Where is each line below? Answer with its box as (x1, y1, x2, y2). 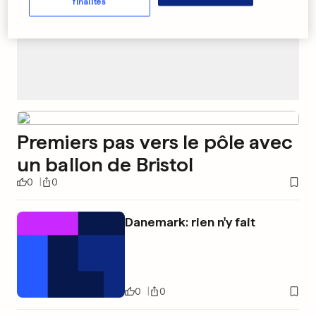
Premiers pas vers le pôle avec (17, 130, 293, 154)
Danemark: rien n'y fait (124, 214, 255, 230)
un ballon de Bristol (17, 152, 194, 177)
